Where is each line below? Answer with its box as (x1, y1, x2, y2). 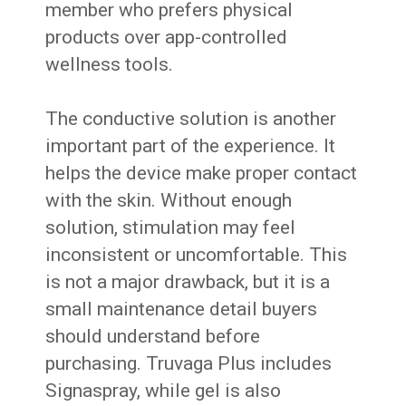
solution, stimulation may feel (45, 217, 296, 239)
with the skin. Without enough (45, 189, 293, 212)
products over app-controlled (45, 26, 288, 49)
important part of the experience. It (45, 135, 336, 158)
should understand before (45, 325, 261, 348)
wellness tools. (45, 53, 174, 76)
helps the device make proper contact (45, 162, 358, 185)
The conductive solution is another (45, 108, 337, 130)
